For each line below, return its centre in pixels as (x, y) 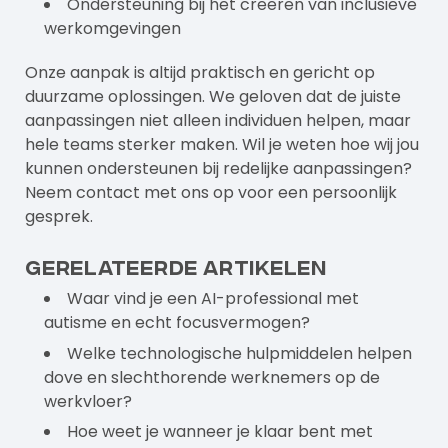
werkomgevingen (113, 29)
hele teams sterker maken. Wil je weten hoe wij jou (222, 144)
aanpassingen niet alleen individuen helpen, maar (218, 120)
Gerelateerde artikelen (176, 265)
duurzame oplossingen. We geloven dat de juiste (213, 96)
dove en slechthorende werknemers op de (212, 377)
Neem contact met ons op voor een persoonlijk (211, 192)
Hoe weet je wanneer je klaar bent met (220, 432)
